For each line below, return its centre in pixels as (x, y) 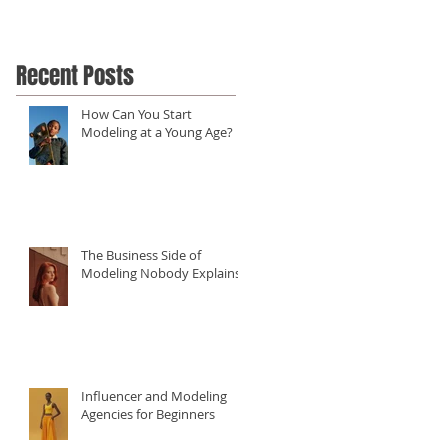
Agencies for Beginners (148, 413)
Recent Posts (75, 75)
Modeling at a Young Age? (157, 131)
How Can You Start (136, 113)
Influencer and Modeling (154, 395)
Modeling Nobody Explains (161, 272)
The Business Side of (141, 254)
